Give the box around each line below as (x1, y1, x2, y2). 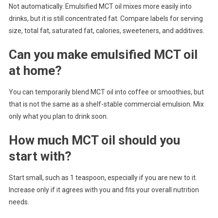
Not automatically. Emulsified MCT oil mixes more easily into (8, 2, 192, 11)
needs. (8, 198, 29, 206)
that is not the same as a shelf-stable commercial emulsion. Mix (8, 100, 204, 109)
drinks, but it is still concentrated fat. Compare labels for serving (8, 15, 203, 23)
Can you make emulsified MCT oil (8, 47, 198, 62)
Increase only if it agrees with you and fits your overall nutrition (8, 186, 199, 194)
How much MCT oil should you (8, 133, 180, 148)
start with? (8, 149, 72, 164)
